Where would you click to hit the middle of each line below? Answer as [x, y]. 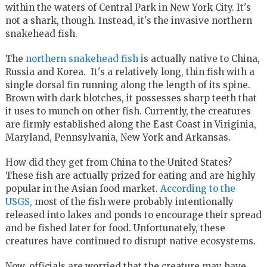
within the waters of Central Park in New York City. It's [128, 7]
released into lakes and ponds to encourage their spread [133, 215]
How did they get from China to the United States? [118, 162]
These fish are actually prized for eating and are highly [130, 175]
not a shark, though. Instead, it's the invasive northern [128, 20]
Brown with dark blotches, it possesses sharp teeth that [131, 98]
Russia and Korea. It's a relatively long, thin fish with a [130, 72]
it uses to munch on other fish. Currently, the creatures [128, 111]
